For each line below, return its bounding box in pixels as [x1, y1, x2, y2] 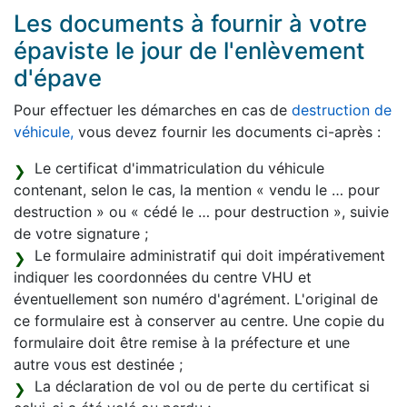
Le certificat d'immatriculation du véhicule [35, 159, 324, 178]
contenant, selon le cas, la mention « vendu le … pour [14, 181, 380, 200]
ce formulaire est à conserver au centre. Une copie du [14, 312, 384, 331]
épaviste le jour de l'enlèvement [14, 36, 365, 65]
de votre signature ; [14, 224, 148, 243]
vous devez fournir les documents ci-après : [74, 123, 381, 142]
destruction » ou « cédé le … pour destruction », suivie [14, 203, 389, 222]
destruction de [292, 101, 392, 120]
